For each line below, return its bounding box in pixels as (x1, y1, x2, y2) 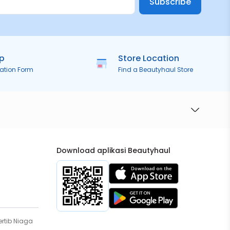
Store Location (118, 52, 179, 64)
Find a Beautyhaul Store (118, 65, 193, 74)
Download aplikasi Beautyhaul (56, 145, 170, 156)
